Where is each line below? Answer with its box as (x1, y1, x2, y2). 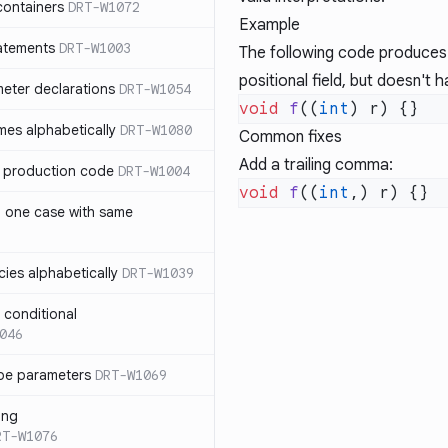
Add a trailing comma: (239, 155, 393, 175)
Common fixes (239, 127, 342, 147)
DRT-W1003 (59, 39, 131, 57)
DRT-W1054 (119, 80, 191, 98)
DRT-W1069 (95, 366, 167, 384)
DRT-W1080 (120, 121, 192, 139)
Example (239, 15, 300, 35)
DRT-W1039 (122, 264, 194, 282)
